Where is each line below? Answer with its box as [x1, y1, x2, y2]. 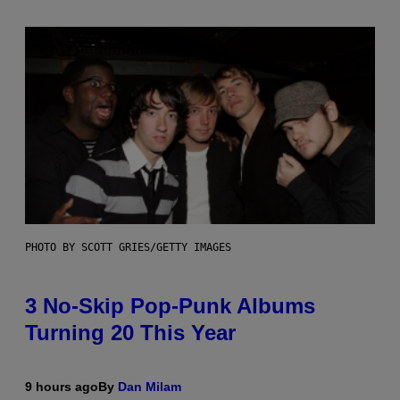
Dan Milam [118, 379, 181, 394]
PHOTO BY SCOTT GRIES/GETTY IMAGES [25, 240, 231, 254]
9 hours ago [25, 379, 98, 394]
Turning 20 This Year [25, 320, 236, 345]
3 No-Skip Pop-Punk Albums [25, 293, 315, 318]
